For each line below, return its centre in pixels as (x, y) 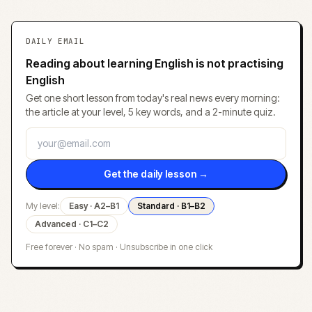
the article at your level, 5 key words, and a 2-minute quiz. (151, 112)
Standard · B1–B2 (171, 206)
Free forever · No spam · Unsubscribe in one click (119, 247)
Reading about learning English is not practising (155, 63)
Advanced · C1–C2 (72, 224)
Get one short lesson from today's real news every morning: (153, 98)
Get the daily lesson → (156, 174)
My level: (43, 206)
